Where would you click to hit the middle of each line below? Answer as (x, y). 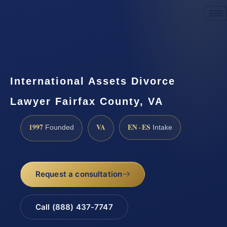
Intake (161, 127)
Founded (59, 127)
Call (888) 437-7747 (74, 207)
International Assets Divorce (93, 81)
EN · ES (139, 127)
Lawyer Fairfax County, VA (87, 101)
